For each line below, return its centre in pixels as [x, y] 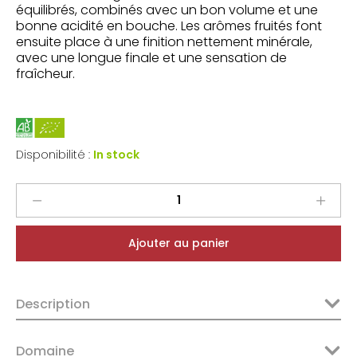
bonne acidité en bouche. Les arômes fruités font [169, 26]
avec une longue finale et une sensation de [151, 58]
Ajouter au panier [178, 243]
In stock [116, 155]
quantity [64, 266]
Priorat [59, 211]
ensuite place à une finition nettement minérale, [164, 42]
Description [53, 304]
